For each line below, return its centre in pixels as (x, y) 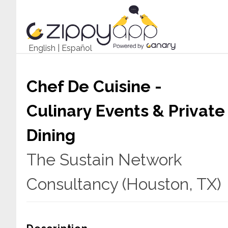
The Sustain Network (104, 160)
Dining (51, 135)
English (42, 48)
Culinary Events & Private (126, 111)
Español (77, 48)
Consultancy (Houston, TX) (124, 184)
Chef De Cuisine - (94, 86)
